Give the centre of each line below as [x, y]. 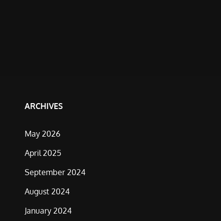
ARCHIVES [44, 106]
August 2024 [47, 191]
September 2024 [55, 172]
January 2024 [48, 211]
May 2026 [42, 134]
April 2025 [43, 153]
